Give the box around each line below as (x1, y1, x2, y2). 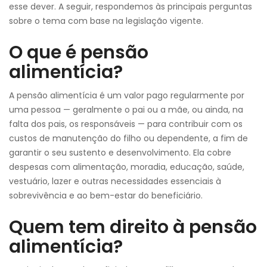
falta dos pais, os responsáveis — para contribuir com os (9, 118, 243, 130)
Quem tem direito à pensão (9, 215, 257, 240)
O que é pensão (9, 40, 148, 65)
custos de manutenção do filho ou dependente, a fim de (9, 132, 248, 144)
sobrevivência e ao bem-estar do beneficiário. (9, 190, 203, 201)
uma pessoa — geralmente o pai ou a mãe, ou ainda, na (9, 104, 243, 116)
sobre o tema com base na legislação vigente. (9, 15, 203, 27)
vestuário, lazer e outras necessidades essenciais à (9, 175, 221, 187)
